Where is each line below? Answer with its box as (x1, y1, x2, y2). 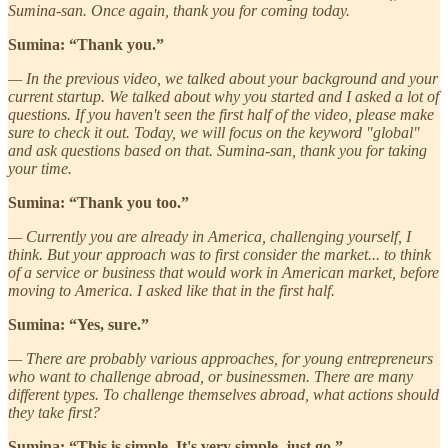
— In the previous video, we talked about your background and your (8, 69, 438, 87)
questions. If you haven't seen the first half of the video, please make (8, 105, 434, 123)
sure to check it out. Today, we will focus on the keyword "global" (8, 123, 420, 141)
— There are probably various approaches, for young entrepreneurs (8, 349, 433, 367)
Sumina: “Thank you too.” (8, 193, 189, 211)
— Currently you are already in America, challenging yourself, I (8, 227, 411, 245)
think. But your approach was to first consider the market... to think (8, 245, 431, 263)
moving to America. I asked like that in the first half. (8, 281, 335, 299)
